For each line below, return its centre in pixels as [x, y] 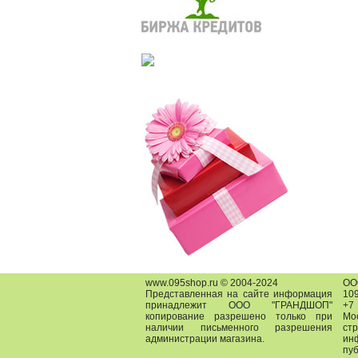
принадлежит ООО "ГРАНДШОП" [239, 305]
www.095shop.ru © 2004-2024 [212, 283]
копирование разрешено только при [239, 316]
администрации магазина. [205, 339]
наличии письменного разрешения [239, 328]
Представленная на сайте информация [239, 294]
